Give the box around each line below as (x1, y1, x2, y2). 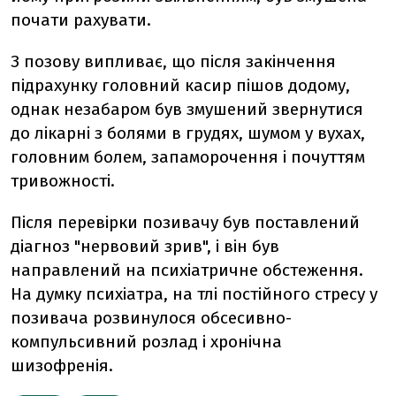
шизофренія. (11, 355, 113, 376)
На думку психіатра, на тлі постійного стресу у (11, 284, 377, 304)
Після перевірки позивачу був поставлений (11, 212, 360, 232)
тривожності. (11, 171, 115, 191)
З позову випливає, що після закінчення (11, 51, 336, 72)
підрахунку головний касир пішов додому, (11, 75, 350, 95)
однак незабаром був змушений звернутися (11, 99, 363, 119)
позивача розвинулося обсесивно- (11, 308, 292, 328)
